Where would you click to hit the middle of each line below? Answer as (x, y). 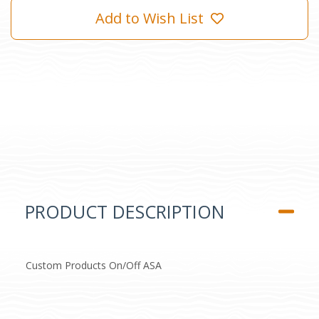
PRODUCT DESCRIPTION (125, 211)
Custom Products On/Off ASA (94, 265)
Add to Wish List (150, 19)
